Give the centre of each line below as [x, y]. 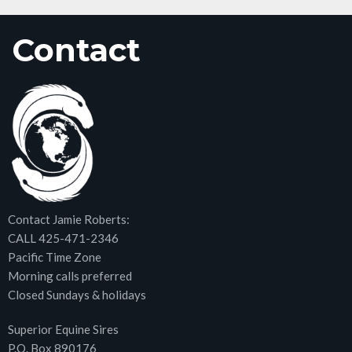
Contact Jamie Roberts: [69, 220]
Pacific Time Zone [55, 257]
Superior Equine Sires [63, 330]
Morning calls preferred [70, 276]
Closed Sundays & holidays [77, 295]
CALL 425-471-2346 [63, 238]
